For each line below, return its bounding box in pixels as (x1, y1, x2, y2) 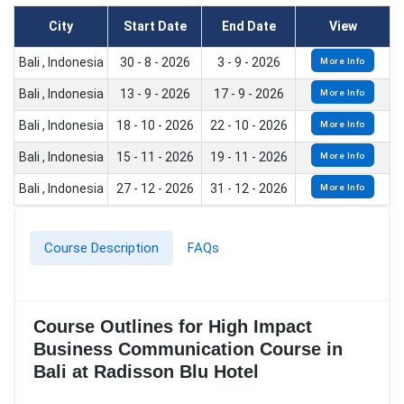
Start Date (123, 19, 187, 34)
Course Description (44, 240, 159, 257)
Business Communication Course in (33, 339, 343, 360)
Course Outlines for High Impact (33, 317, 312, 337)
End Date (221, 19, 276, 34)
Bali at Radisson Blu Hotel (33, 362, 259, 382)
